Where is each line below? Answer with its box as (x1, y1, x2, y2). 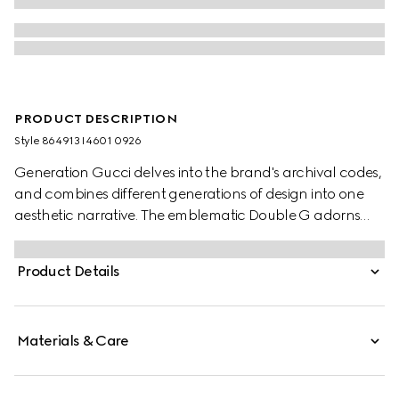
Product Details (17, 263, 120, 280)
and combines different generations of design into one (14, 185, 364, 202)
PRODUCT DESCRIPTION (14, 111, 177, 126)
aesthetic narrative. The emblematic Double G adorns (14, 207, 361, 224)
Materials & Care (17, 332, 129, 349)
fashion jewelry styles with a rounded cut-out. (14, 228, 301, 245)
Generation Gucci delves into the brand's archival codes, (14, 164, 382, 181)
